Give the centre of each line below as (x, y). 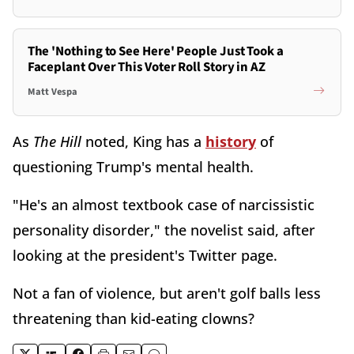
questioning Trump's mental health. (133, 166)
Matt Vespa (52, 92)
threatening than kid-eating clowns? (134, 318)
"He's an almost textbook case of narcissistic (164, 204)
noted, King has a (145, 141)
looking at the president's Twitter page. (145, 255)
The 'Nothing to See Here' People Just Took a (155, 51)
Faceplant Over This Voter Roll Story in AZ (147, 67)
